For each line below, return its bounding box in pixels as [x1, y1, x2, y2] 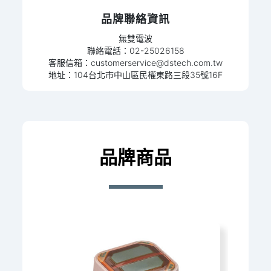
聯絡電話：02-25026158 [87, 45, 184, 56]
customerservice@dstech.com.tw [91, 57, 223, 68]
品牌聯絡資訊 [101, 12, 170, 25]
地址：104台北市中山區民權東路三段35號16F [48, 69, 223, 80]
